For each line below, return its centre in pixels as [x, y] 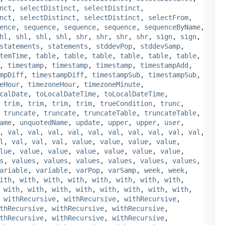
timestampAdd [164, 65]
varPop [88, 170]
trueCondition [126, 103]
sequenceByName [172, 27]
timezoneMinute [112, 84]
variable [52, 170]
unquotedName [44, 122]
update [88, 122]
